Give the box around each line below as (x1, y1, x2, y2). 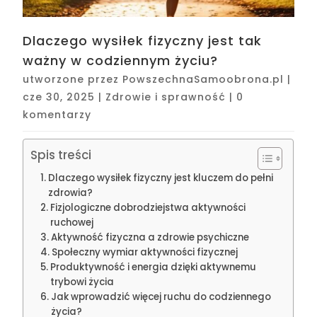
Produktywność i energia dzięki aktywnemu (50, 260, 257, 275)
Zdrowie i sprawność (105, 90, 226, 105)
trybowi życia (50, 275, 115, 289)
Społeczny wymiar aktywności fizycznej (52, 246, 238, 260)
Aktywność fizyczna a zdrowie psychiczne (51, 231, 250, 245)
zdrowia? (48, 186, 93, 200)
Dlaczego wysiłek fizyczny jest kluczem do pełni (48, 171, 274, 185)
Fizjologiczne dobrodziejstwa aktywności (50, 201, 246, 215)
